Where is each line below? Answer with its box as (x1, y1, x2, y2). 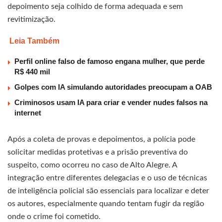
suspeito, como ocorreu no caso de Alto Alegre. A (7, 161, 177, 169)
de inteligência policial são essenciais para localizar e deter (7, 187, 209, 195)
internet (14, 109, 41, 117)
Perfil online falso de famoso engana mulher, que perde (14, 57, 205, 66)
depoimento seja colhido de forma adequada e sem (7, 2, 183, 11)
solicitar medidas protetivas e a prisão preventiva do (7, 148, 188, 157)
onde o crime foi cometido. (7, 213, 101, 221)
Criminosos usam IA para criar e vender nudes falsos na (14, 98, 208, 107)
